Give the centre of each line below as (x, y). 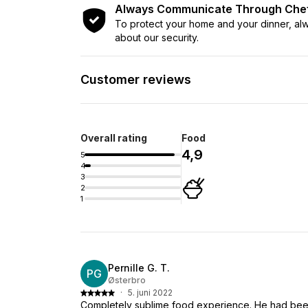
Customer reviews (136, 79)
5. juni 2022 (150, 292)
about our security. (157, 37)
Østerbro (127, 280)
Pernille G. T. (139, 267)
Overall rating (114, 137)
